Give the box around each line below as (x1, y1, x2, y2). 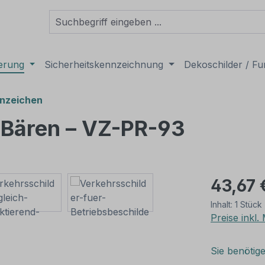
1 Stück (235, 199, 262, 209)
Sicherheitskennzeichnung (44, 59, 164, 70)
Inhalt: (211, 199, 235, 209)
